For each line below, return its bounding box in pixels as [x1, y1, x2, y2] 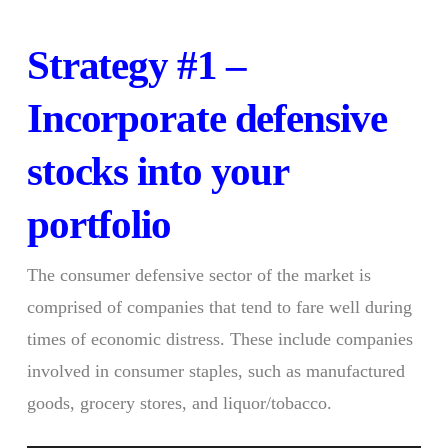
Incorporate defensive [26, 94, 387, 141]
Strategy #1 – [26, 41, 246, 88]
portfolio [26, 200, 171, 247]
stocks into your [26, 147, 289, 194]
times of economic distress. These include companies [26, 328, 413, 349]
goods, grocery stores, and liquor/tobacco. [26, 392, 332, 413]
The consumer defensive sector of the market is [26, 264, 371, 285]
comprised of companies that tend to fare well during [26, 296, 412, 317]
